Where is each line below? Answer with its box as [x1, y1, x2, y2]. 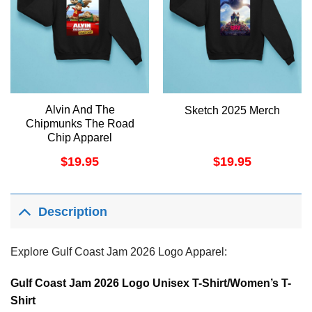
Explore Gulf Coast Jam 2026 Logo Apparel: [10, 245, 227, 258]
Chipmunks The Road [25, 117, 134, 130]
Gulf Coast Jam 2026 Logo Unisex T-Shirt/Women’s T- [10, 277, 291, 290]
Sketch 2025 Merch [185, 104, 280, 117]
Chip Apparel [47, 131, 112, 143]
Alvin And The [45, 103, 115, 116]
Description [38, 205, 108, 219]
